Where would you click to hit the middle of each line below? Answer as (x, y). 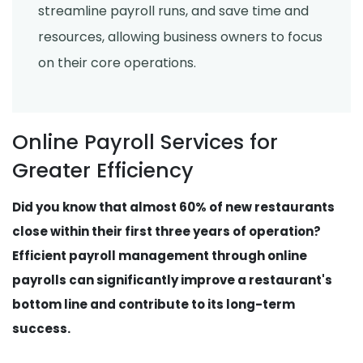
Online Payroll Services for (145, 143)
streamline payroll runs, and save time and (173, 11)
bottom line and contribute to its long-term (154, 305)
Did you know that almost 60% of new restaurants (173, 207)
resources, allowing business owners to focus (180, 37)
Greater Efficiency (103, 171)
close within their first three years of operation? (167, 232)
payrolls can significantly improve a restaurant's (172, 280)
